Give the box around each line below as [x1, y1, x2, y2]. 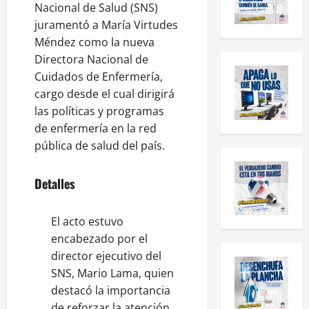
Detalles [34, 174, 75, 192]
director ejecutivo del [51, 248, 161, 263]
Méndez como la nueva [34, 34, 154, 50]
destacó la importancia [51, 282, 170, 298]
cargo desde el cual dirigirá [34, 86, 175, 101]
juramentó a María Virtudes [34, 17, 178, 32]
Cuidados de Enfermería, [34, 68, 163, 84]
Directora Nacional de [34, 51, 148, 67]
